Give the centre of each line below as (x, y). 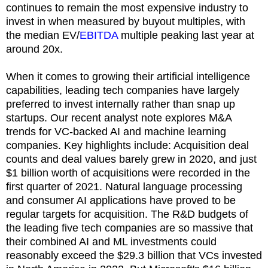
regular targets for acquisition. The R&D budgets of (127, 214)
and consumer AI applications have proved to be (121, 200)
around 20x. (34, 49)
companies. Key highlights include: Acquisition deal (127, 145)
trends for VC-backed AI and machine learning (116, 131)
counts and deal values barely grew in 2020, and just (131, 159)
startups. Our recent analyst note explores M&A (119, 118)
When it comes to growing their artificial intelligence (128, 76)
